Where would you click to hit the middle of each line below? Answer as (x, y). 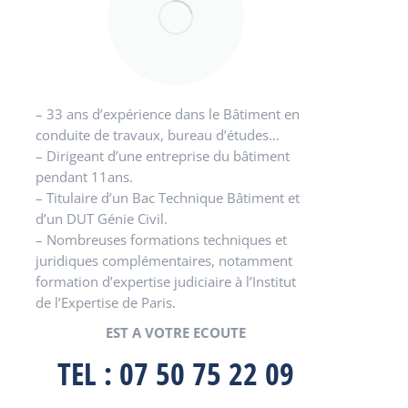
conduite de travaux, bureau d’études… (158, 135)
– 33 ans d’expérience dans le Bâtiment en (168, 114)
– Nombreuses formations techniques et (162, 240)
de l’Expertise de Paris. (106, 302)
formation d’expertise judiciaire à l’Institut (166, 281)
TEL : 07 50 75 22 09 (175, 373)
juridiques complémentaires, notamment (164, 260)
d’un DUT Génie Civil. (102, 219)
